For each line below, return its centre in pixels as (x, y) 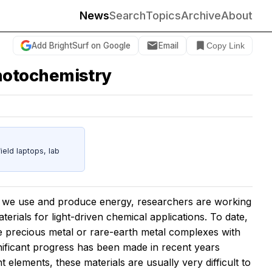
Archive (201, 15)
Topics (163, 15)
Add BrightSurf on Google (81, 45)
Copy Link (226, 46)
